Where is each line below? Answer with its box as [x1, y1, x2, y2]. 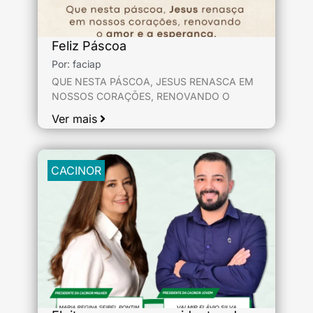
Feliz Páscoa [52, 38, 126, 53]
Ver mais [52, 112, 97, 126]
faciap [73, 58, 101, 70]
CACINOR [51, 163, 101, 177]
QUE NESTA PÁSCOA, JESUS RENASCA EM [52, 75, 254, 87]
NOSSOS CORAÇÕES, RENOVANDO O [52, 90, 230, 102]
